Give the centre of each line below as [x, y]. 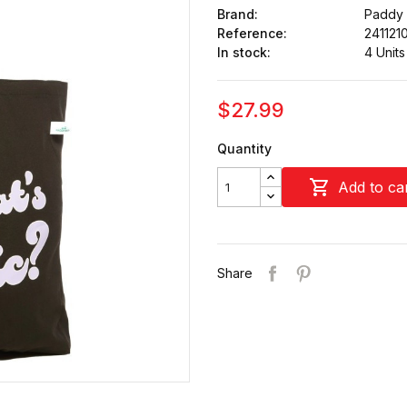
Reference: [252, 33]
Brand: [238, 14]
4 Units [385, 52]
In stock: [244, 52]
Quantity [244, 148]
